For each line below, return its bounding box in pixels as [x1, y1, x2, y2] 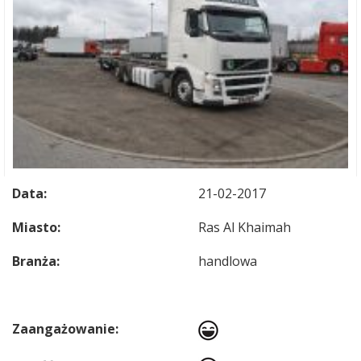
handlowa [198, 252, 257, 270]
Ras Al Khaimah [198, 218, 291, 236]
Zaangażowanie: [12, 320, 118, 338]
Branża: [12, 252, 60, 270]
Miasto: [12, 218, 60, 236]
